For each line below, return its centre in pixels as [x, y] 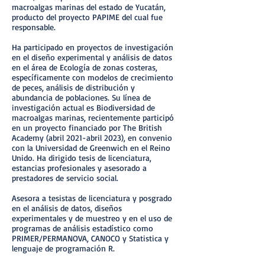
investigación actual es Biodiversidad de [83, 107]
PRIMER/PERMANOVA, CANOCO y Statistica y [90, 238]
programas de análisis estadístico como [83, 228]
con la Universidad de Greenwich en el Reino [91, 148]
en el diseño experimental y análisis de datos [92, 57]
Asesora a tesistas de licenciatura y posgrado [92, 198]
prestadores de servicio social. [65, 178]
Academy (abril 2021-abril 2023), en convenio [92, 138]
